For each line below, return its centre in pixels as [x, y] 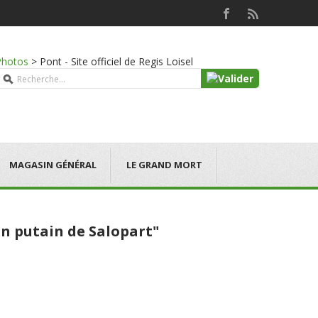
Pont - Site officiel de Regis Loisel [116, 61]
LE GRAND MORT [164, 165]
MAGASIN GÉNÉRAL [53, 165]
